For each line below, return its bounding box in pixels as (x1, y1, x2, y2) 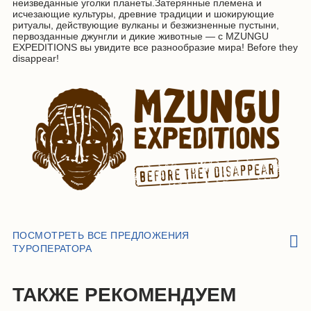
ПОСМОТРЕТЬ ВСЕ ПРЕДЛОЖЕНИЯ (12, 229, 190, 241)
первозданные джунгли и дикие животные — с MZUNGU (12, 30, 269, 42)
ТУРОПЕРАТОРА (12, 242, 92, 254)
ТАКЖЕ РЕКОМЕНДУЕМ (12, 283, 236, 305)
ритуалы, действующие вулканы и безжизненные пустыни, (12, 19, 279, 31)
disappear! (12, 52, 59, 64)
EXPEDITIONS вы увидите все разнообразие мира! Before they (12, 41, 298, 53)
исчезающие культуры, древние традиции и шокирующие (12, 8, 274, 19)
